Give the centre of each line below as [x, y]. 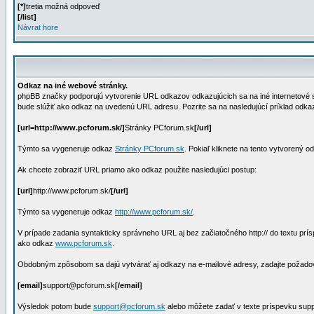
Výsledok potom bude [55, 306]
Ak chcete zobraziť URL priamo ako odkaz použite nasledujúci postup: [137, 170]
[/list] [27, 17]
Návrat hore [38, 27]
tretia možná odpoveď [63, 6]
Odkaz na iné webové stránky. [73, 86]
